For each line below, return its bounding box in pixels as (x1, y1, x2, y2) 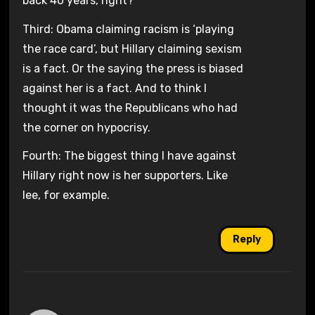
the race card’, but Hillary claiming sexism (22, 41, 242, 56)
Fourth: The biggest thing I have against (22, 149, 236, 163)
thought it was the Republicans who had (22, 101, 238, 115)
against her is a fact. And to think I (22, 81, 207, 95)
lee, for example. (22, 188, 110, 202)
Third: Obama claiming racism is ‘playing (22, 22, 234, 36)
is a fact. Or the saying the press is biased (22, 61, 243, 75)
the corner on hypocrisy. (22, 120, 150, 134)
